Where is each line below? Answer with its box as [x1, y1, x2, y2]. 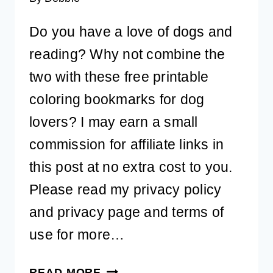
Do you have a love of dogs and [29, 24, 233, 40]
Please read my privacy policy [29, 182, 222, 198]
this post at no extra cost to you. [29, 159, 233, 175]
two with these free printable [29, 69, 209, 85]
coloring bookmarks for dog [29, 91, 205, 108]
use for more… [29, 227, 125, 243]
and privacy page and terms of [29, 204, 224, 221]
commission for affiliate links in [29, 136, 224, 153]
